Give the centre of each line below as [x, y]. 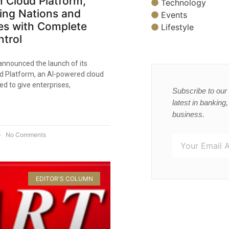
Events [174, 15]
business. [188, 114]
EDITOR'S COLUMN [64, 178]
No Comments [25, 135]
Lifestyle [177, 27]
